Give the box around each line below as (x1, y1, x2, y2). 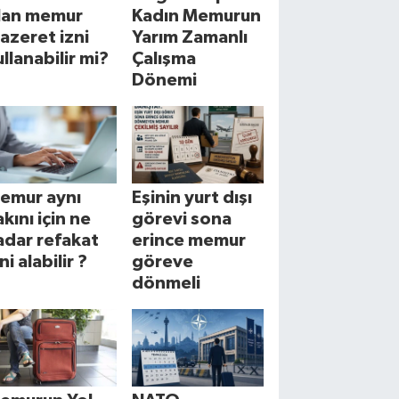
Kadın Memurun (132, 7, 262, 26)
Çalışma (132, 50, 197, 69)
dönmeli (132, 274, 201, 293)
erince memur (132, 232, 247, 250)
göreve (132, 253, 194, 272)
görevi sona (132, 210, 232, 229)
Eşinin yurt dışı (132, 189, 253, 208)
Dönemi (132, 71, 198, 90)
